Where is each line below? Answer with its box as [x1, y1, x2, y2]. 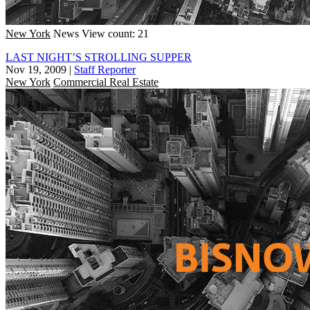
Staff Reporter [74, 63, 136, 75]
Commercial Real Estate [53, 75, 158, 88]
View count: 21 [82, 27, 149, 39]
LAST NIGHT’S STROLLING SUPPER [6, 51, 192, 63]
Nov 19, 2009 [6, 63, 66, 75]
